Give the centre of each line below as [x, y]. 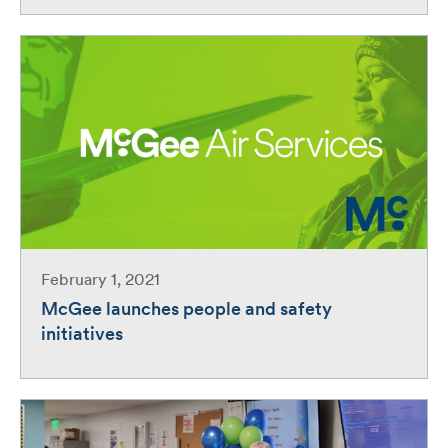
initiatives [82, 336]
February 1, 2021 [100, 281]
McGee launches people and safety [186, 311]
